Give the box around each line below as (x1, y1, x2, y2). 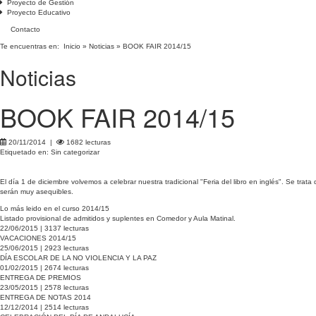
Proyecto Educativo (3, 8, 71, 16)
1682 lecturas (64, 138, 111, 146)
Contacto (11, 25, 40, 33)
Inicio (63, 42, 80, 50)
